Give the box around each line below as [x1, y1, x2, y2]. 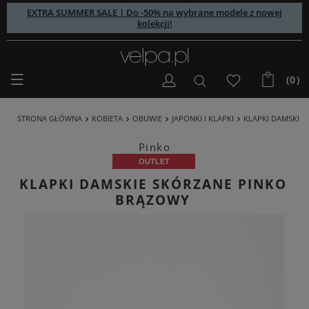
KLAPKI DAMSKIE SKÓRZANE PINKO [19, 175, 287, 194]
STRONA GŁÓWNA [17, 113, 82, 124]
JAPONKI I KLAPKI [172, 113, 234, 124]
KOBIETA [92, 113, 123, 124]
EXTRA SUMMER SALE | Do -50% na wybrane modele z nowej [27, 6, 282, 19]
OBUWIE [132, 113, 162, 124]
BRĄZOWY [115, 190, 190, 210]
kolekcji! [137, 17, 172, 30]
